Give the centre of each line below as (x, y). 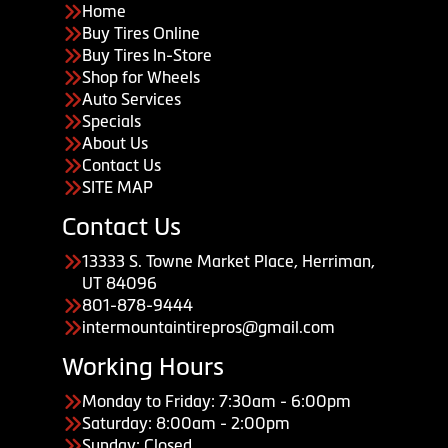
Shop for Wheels (141, 77)
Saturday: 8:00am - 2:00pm (186, 423)
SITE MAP (117, 187)
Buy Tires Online (141, 33)
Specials (111, 121)
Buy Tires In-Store (147, 55)
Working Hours (143, 367)
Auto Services (131, 99)
